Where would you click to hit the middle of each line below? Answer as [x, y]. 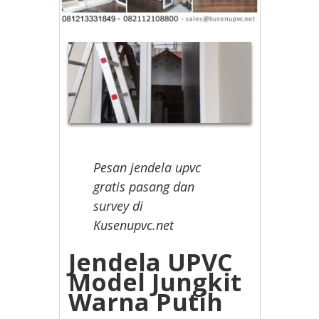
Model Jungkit [155, 282]
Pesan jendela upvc [147, 168]
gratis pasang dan [144, 187]
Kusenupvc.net [136, 225]
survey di [119, 206]
